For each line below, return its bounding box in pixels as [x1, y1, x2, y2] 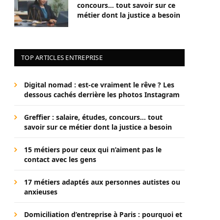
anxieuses [24, 187, 57, 196]
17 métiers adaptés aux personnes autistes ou [24, 177, 180, 187]
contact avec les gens [24, 155, 96, 164]
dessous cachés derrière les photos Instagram [24, 90, 180, 99]
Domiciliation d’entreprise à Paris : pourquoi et [24, 210, 182, 219]
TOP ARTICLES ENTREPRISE [21, 53, 103, 62]
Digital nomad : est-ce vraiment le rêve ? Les [24, 80, 174, 89]
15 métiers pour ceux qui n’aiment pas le [24, 145, 162, 154]
